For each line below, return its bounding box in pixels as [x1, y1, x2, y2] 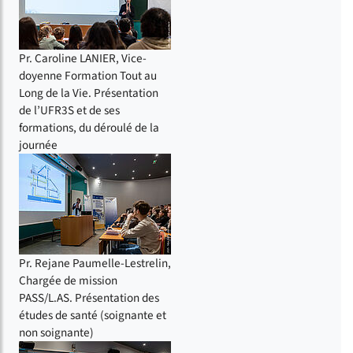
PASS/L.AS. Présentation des [19, 288, 159, 307]
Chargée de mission [19, 271, 117, 289]
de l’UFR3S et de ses [19, 101, 120, 119]
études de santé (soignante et [19, 306, 166, 324]
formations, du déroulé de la [19, 118, 159, 136]
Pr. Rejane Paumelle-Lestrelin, [19, 254, 171, 272]
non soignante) [19, 323, 94, 341]
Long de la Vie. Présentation [19, 84, 158, 102]
